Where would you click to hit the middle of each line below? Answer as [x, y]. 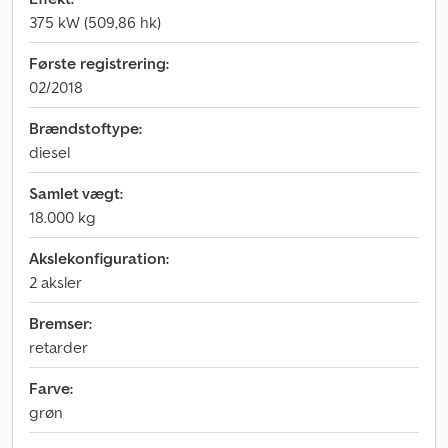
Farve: [51, 388]
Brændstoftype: [85, 128]
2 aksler [55, 282]
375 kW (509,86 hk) [95, 22]
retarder [58, 347]
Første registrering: [99, 63]
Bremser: [60, 323]
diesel [49, 152]
